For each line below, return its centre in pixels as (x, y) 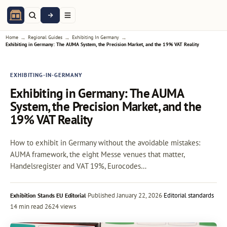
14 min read (27, 206)
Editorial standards (189, 195)
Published (101, 195)
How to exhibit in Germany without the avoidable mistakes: (105, 142)
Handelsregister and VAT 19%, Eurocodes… (78, 166)
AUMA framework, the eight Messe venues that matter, (97, 154)
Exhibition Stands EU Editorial (48, 195)
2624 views (60, 206)
